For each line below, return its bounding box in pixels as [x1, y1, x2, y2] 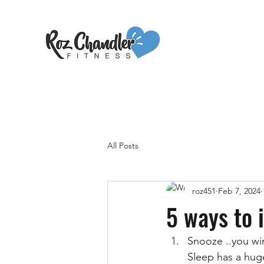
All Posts [107, 140, 138, 151]
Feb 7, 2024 [218, 185, 260, 196]
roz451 [192, 185, 216, 196]
